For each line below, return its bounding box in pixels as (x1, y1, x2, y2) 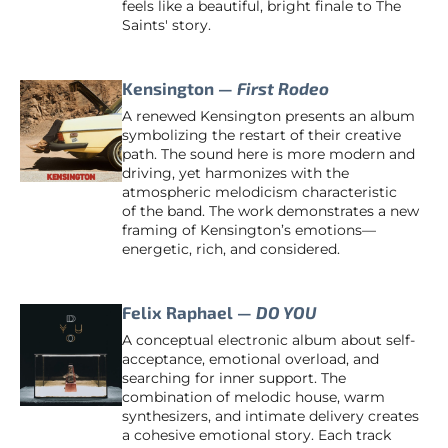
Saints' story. (122, 15, 211, 34)
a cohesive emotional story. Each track (122, 426, 391, 445)
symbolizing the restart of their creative (122, 126, 401, 145)
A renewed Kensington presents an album (122, 107, 415, 126)
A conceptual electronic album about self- (122, 331, 415, 350)
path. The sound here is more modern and (122, 145, 415, 164)
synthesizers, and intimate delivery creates (122, 407, 419, 426)
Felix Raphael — (122, 301, 256, 322)
